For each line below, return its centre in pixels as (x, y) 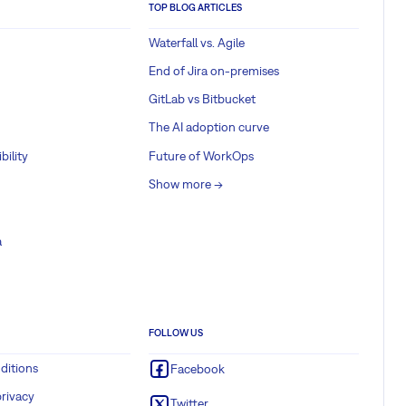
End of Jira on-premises (214, 70)
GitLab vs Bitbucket (202, 99)
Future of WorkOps (201, 155)
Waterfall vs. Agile (197, 42)
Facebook (198, 368)
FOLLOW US (176, 333)
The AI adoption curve (209, 127)
